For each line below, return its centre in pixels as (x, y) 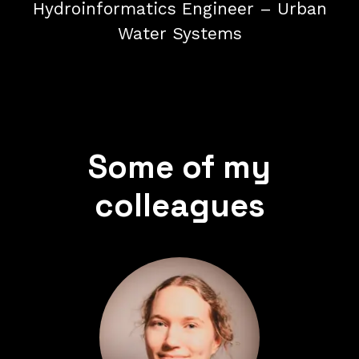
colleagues (179, 206)
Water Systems (179, 33)
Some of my (179, 167)
